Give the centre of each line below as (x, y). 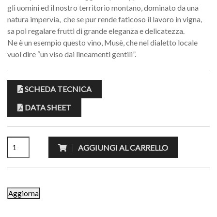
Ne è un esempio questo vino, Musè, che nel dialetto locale (102, 42)
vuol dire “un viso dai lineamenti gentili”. (72, 54)
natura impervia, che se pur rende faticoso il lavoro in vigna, (105, 19)
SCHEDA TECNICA (57, 89)
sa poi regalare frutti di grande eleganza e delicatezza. (96, 31)
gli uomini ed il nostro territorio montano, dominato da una (103, 8)
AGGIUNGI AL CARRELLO (123, 147)
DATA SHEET (47, 107)
